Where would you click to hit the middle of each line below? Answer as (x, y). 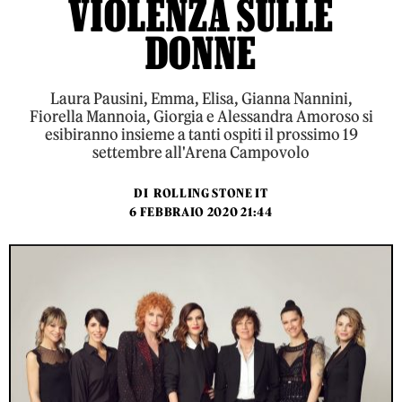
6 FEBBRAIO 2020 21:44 (201, 212)
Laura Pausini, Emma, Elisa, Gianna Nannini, (201, 99)
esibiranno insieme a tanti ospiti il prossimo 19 (201, 135)
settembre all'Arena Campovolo (201, 153)
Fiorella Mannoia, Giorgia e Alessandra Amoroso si (201, 117)
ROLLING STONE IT (210, 193)
